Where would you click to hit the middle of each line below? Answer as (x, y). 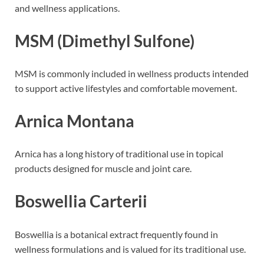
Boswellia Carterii (81, 201)
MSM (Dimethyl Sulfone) (105, 40)
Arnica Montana (75, 121)
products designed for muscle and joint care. (103, 169)
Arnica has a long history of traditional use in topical (119, 154)
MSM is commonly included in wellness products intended (132, 73)
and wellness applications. (67, 8)
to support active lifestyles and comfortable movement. (126, 88)
